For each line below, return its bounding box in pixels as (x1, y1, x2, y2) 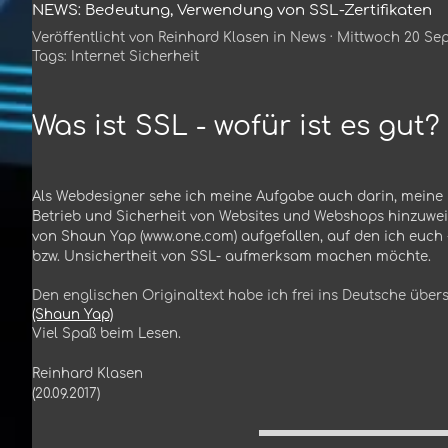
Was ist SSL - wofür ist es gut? (32, 111, 440, 141)
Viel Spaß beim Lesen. (32, 325, 181, 341)
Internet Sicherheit (71, 48, 199, 64)
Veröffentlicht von (32, 29, 158, 45)
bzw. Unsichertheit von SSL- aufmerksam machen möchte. (32, 248, 431, 264)
